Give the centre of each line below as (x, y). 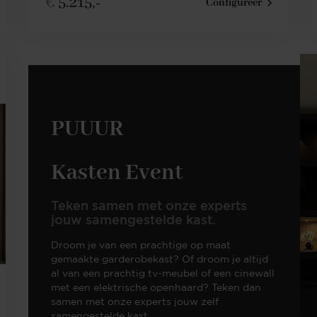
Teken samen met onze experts (149, 206)
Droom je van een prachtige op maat (141, 245)
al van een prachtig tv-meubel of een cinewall (163, 273)
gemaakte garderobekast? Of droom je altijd (160, 259)
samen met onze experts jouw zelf (135, 301)
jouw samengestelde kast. (133, 220)
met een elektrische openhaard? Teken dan (156, 287)
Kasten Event (117, 173)
